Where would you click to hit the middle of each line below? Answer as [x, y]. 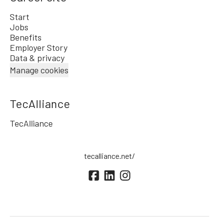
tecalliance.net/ [109, 155]
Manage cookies [39, 70]
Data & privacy [37, 57]
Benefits [26, 37]
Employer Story [39, 47]
